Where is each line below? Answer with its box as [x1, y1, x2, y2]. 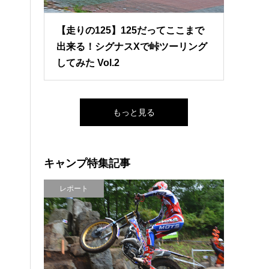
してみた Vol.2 [56, 58, 120, 68]
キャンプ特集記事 [44, 156, 131, 171]
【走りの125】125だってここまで [56, 25, 205, 36]
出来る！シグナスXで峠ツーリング [56, 41, 208, 52]
